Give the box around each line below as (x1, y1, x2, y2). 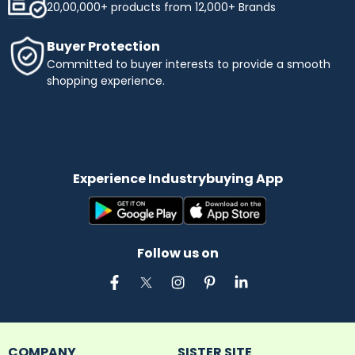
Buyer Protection (47, 36, 160, 55)
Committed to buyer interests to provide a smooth (47, 55, 330, 72)
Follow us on (136, 243, 219, 262)
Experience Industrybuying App (72, 169, 283, 188)
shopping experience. (47, 72, 165, 89)
